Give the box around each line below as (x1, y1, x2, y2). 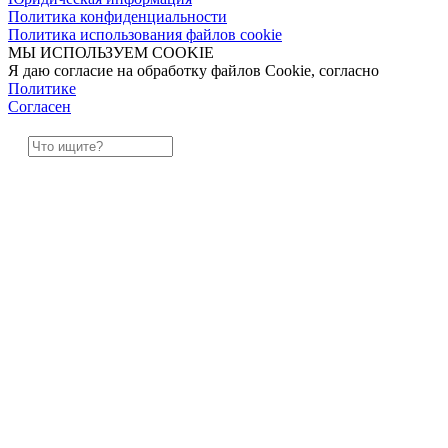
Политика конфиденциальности (8, 7, 227, 25)
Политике (8, 79, 76, 97)
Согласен (8, 97, 71, 115)
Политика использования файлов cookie (8, 25, 282, 43)
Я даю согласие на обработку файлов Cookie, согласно (8, 61, 379, 79)
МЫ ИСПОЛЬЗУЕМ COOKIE (8, 43, 214, 61)
